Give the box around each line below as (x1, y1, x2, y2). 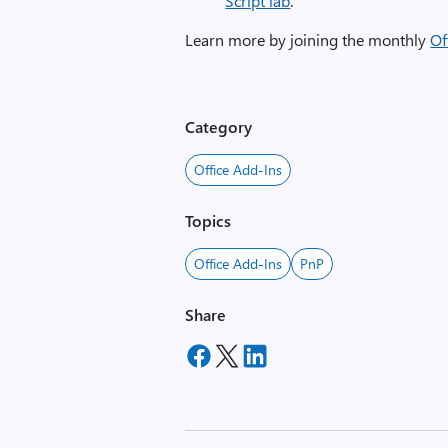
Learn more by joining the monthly (185, 29, 431, 50)
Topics (185, 210, 232, 231)
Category (185, 116, 253, 137)
